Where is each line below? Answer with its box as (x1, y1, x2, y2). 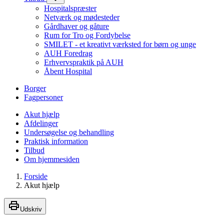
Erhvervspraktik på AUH (44, 58, 123, 67)
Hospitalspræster (44, 4, 96, 13)
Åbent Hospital (44, 67, 92, 76)
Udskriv (20, 205, 42, 213)
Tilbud (24, 146, 44, 155)
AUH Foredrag (44, 49, 92, 58)
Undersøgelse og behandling (24, 128, 114, 137)
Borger (24, 84, 46, 93)
